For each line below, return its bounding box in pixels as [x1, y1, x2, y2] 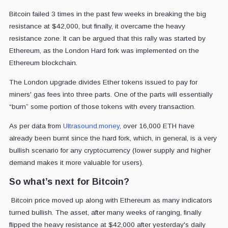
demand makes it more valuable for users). [9, 158, 144, 166]
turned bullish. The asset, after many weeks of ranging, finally [9, 208, 202, 216]
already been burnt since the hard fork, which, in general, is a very [9, 134, 217, 142]
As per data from [9, 122, 63, 130]
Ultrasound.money [63, 122, 120, 130]
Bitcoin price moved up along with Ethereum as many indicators [9, 196, 212, 204]
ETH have [162, 122, 194, 130]
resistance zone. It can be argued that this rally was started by [9, 34, 206, 42]
